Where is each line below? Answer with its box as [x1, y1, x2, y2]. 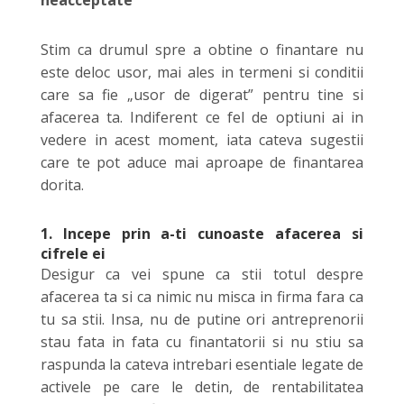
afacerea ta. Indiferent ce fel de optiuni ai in [40, 106, 364, 127]
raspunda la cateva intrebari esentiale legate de [40, 353, 364, 374]
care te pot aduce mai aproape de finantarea [40, 151, 364, 172]
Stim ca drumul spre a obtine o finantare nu [40, 39, 364, 60]
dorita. [40, 174, 84, 195]
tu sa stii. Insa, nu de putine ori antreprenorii [40, 308, 364, 329]
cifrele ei [40, 243, 106, 263]
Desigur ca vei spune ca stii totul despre [40, 263, 364, 284]
